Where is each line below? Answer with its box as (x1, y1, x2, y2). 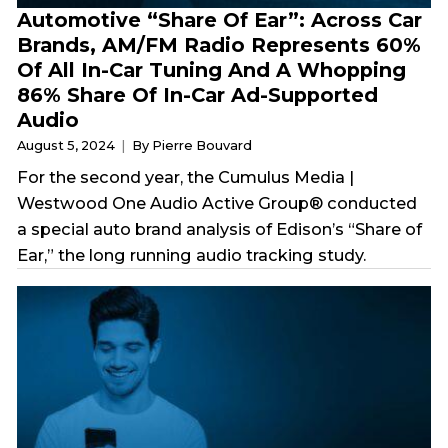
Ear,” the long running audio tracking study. (17, 244, 367, 265)
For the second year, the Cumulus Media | (17, 166, 355, 187)
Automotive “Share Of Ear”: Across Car (17, 7, 423, 32)
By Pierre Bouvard (131, 137, 252, 153)
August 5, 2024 (17, 137, 119, 153)
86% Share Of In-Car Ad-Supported (17, 82, 379, 107)
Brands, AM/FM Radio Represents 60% (17, 32, 422, 57)
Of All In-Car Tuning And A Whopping (17, 57, 407, 82)
